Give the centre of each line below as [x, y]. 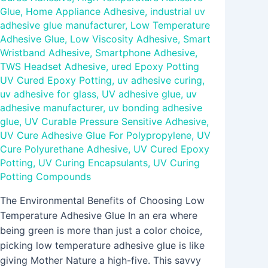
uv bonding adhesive [155, 108]
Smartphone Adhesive [145, 53]
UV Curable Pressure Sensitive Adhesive [115, 122]
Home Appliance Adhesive [85, 12]
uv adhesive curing [160, 80]
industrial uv [178, 12]
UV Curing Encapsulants [93, 163]
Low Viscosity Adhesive [124, 39]
